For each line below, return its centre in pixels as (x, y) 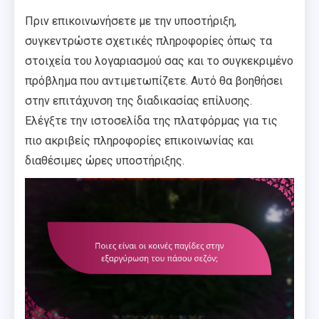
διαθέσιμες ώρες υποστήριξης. (105, 160)
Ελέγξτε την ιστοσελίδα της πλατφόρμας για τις (151, 120)
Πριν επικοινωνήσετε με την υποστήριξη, (131, 21)
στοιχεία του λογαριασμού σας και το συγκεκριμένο (159, 61)
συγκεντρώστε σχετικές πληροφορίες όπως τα (148, 41)
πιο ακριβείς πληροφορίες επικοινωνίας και (139, 140)
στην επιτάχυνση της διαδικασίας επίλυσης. (138, 100)
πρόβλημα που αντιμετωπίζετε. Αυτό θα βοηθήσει (154, 80)
